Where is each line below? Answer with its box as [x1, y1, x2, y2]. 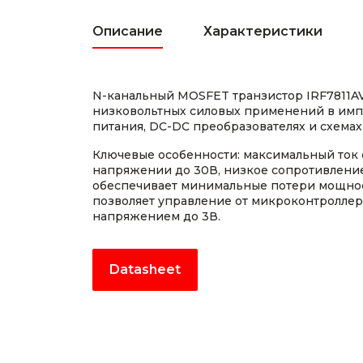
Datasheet [109, 262, 181, 277]
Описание [92, 23, 163, 39]
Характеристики [203, 23, 322, 39]
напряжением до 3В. [92, 209, 220, 224]
